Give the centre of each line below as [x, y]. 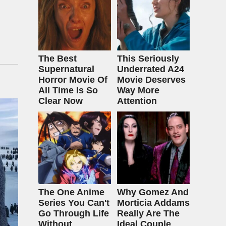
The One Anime [71, 192]
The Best [58, 59]
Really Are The [148, 213]
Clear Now [61, 101]
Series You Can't [74, 203]
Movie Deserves [151, 80]
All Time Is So [68, 90]
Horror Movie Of [73, 80]
